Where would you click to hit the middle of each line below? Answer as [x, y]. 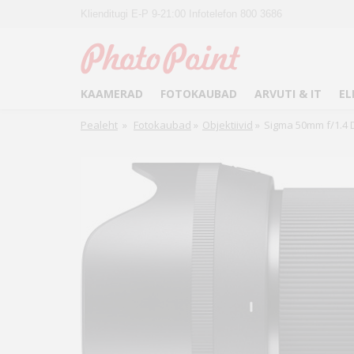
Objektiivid [228, 125]
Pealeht [99, 125]
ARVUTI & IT [288, 94]
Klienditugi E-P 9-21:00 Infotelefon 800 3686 [181, 14]
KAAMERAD [112, 94]
